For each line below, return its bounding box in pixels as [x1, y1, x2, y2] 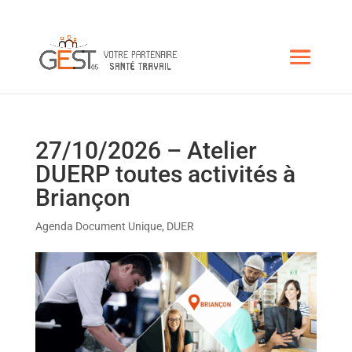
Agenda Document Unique [35, 220, 162, 233]
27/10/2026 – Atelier [35, 137, 257, 164]
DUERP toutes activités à [35, 160, 295, 188]
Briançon [35, 184, 130, 211]
